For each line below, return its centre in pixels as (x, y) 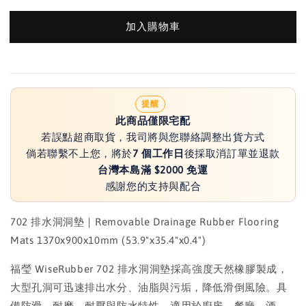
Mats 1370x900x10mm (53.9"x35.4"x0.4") (108, 240)
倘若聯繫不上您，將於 (79, 153)
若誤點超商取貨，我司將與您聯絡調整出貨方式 (153, 137)
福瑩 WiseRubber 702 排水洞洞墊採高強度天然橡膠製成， (149, 268)
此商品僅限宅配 (153, 120)
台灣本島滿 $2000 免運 (153, 169)
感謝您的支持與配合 (153, 186)
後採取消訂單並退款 (232, 153)
